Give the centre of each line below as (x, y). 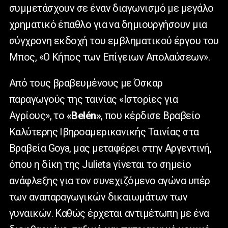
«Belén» (84, 116)
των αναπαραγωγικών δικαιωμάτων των (98, 197)
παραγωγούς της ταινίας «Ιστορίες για (94, 99)
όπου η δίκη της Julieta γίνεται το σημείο (100, 165)
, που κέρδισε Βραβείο (151, 116)
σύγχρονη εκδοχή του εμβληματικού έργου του (114, 41)
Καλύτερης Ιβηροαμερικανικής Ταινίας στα (104, 132)
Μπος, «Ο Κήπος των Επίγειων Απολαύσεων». (109, 57)
